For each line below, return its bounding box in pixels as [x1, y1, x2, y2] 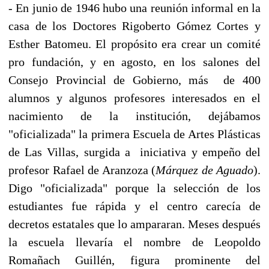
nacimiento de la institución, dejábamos [8, 109, 261, 122]
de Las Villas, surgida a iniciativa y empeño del [8, 145, 261, 159]
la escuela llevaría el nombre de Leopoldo [8, 235, 261, 249]
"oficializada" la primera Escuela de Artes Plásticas [8, 127, 261, 141]
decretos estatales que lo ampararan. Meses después [8, 217, 261, 231]
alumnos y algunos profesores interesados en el [8, 91, 261, 104]
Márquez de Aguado [156, 163, 253, 177]
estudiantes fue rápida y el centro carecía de [8, 199, 261, 213]
